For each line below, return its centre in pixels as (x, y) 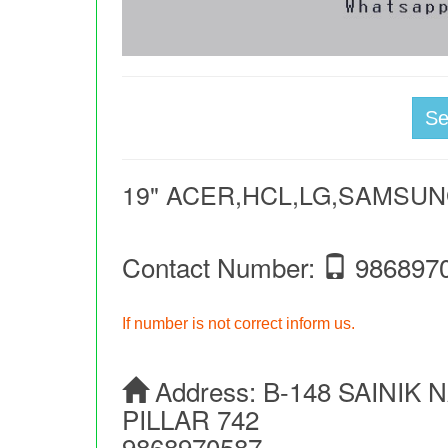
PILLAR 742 (191, 419)
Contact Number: (222, 267)
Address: (206, 391)
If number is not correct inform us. (239, 324)
